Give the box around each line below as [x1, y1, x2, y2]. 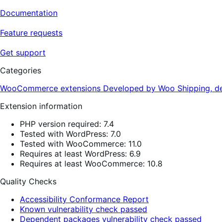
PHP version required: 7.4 [20, 119, 114, 129]
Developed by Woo [103, 83, 177, 94]
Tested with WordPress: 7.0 [20, 129, 121, 139]
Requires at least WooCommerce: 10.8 [20, 159, 163, 169]
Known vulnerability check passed [20, 204, 147, 215]
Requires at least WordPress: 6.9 [20, 149, 141, 159]
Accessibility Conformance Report [20, 194, 149, 205]
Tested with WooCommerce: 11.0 [20, 139, 142, 149]
